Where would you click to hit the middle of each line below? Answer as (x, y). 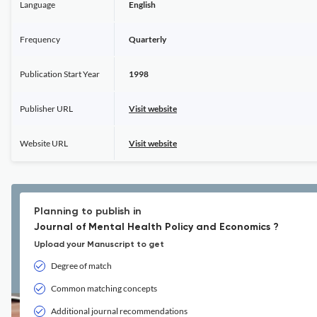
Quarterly (148, 39)
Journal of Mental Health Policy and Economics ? (156, 227)
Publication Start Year (60, 74)
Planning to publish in (88, 212)
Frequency (40, 39)
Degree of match (81, 266)
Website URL (44, 143)
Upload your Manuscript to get (99, 245)
